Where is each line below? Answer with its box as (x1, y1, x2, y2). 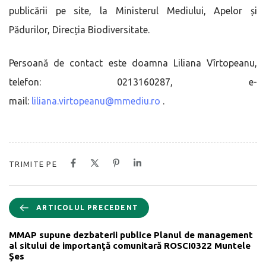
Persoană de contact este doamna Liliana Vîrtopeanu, (9, 57, 257, 68)
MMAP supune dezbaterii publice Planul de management (9, 229, 253, 240)
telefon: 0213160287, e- (9, 76, 257, 87)
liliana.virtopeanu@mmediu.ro (31, 95, 160, 106)
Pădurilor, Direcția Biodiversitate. (9, 24, 150, 35)
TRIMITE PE (9, 159, 57, 168)
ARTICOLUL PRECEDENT (36, 203, 138, 211)
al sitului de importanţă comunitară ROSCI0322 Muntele (9, 240, 251, 251)
